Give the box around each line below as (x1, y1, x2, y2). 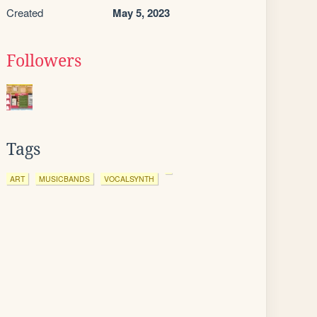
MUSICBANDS (39, 173, 90, 184)
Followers (6, 52, 81, 70)
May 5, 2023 (113, 5, 170, 21)
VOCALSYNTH (104, 173, 154, 184)
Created (6, 5, 43, 20)
